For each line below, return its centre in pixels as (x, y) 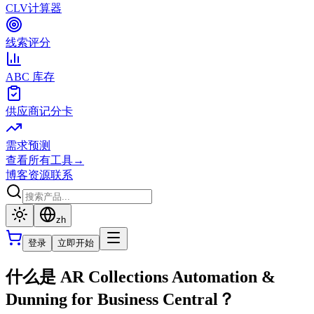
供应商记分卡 (39, 111)
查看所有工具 (39, 160)
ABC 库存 (30, 77)
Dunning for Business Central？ (120, 299)
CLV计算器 (34, 8)
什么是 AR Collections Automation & (141, 277)
